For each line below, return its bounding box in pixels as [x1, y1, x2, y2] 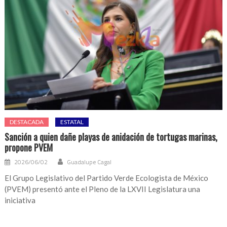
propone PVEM [5, 140, 53, 154]
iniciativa [5, 195, 36, 205]
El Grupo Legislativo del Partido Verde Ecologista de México [5, 173, 209, 182]
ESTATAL [60, 118, 84, 126]
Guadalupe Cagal [67, 157, 112, 167]
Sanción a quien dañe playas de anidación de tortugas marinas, [5, 130, 218, 143]
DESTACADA [10, 118, 44, 126]
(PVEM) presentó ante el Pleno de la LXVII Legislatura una [5, 184, 201, 194]
